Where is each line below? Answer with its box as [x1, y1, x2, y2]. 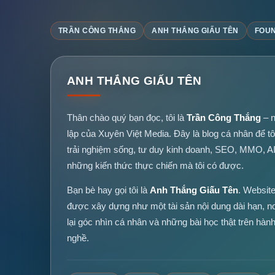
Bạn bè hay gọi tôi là [67, 185, 150, 196]
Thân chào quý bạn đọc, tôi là [67, 112, 187, 123]
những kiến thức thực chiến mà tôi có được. [67, 160, 244, 171]
